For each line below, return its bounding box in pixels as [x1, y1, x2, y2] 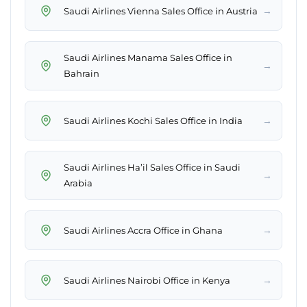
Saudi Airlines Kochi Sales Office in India [64, 114, 243, 126]
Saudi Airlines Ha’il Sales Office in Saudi [64, 162, 241, 173]
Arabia [64, 177, 93, 189]
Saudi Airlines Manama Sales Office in [64, 52, 232, 64]
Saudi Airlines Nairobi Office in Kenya [64, 274, 230, 286]
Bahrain [64, 68, 99, 79]
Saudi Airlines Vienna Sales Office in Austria [64, 5, 258, 16]
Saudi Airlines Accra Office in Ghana [64, 224, 223, 236]
